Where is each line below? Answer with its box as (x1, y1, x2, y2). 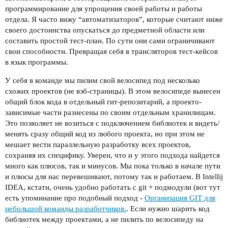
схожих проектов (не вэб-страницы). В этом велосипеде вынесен (5, 87, 220, 96)
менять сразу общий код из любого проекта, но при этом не (5, 130, 205, 138)
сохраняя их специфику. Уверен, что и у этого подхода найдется (5, 151, 220, 160)
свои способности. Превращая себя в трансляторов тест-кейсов (5, 47, 218, 56)
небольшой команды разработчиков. (5, 205, 126, 213)
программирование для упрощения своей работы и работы (5, 5, 202, 13)
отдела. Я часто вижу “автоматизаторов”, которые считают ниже (5, 15, 223, 24)
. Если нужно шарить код (126, 205, 210, 213)
